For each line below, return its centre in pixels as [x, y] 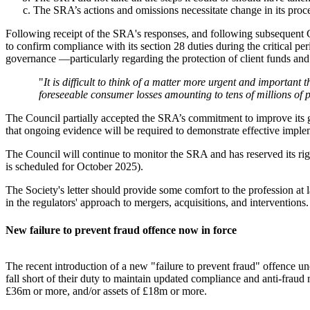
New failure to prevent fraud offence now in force [121, 230]
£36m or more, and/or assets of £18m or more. [108, 291]
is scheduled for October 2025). [74, 167]
